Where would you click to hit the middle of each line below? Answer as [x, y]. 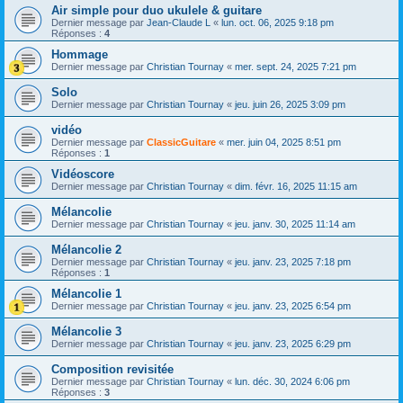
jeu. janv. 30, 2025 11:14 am [295, 224]
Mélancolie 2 [86, 250]
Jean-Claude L [179, 23]
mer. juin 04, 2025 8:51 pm [284, 143]
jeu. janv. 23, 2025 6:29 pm [293, 344]
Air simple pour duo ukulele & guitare [157, 11]
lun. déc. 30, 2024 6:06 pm [292, 382]
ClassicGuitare [181, 143]
